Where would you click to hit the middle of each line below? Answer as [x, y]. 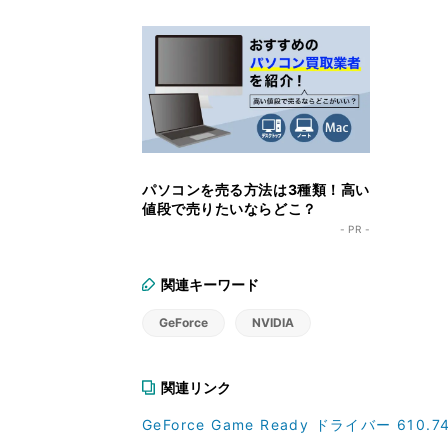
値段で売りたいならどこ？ [229, 209]
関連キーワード [210, 285]
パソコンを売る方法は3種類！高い [256, 190]
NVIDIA [273, 323]
